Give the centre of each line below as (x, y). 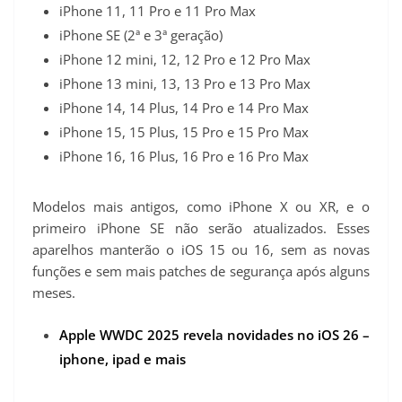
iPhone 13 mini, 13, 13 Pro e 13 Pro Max (185, 83)
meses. (54, 292)
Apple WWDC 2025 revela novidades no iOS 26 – (214, 335)
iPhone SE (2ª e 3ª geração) (141, 35)
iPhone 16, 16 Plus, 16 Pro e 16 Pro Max (184, 156)
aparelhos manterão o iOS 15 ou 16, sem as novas (201, 249)
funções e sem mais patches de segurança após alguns (201, 271)
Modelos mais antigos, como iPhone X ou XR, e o (201, 206)
